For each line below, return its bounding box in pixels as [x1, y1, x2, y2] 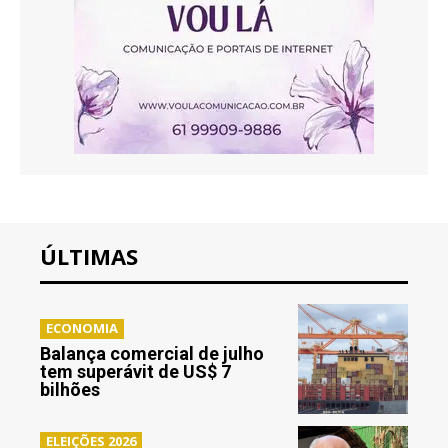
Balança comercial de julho [40, 343, 264, 365]
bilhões [40, 379, 100, 401]
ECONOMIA [46, 319, 118, 338]
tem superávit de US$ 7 [40, 361, 231, 383]
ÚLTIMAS [40, 240, 138, 271]
